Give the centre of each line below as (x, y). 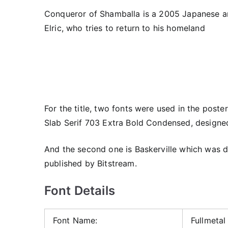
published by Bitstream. (91, 163)
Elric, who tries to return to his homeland (125, 28)
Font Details (80, 191)
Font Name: (75, 220)
